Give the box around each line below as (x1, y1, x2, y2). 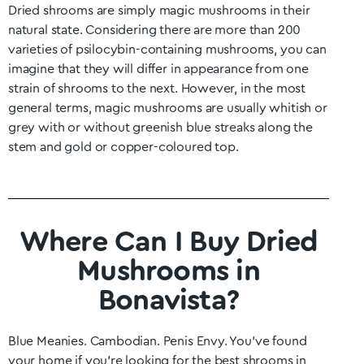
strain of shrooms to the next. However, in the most (8, 82, 306, 95)
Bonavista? (97, 286, 240, 315)
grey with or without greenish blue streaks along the (8, 121, 313, 134)
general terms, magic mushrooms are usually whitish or (8, 102, 327, 115)
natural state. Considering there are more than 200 (8, 24, 301, 37)
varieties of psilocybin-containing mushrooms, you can (8, 43, 327, 56)
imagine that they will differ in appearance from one (8, 63, 309, 76)
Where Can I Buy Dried (19, 227, 318, 257)
